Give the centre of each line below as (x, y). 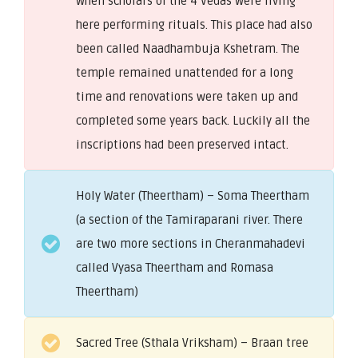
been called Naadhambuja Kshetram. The (188, 48)
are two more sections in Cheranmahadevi (191, 243)
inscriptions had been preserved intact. (182, 144)
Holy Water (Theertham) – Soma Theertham (193, 195)
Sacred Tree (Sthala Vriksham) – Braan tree (192, 342)
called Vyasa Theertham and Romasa (175, 267)
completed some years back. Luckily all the (193, 120)
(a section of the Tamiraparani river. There (189, 219)
